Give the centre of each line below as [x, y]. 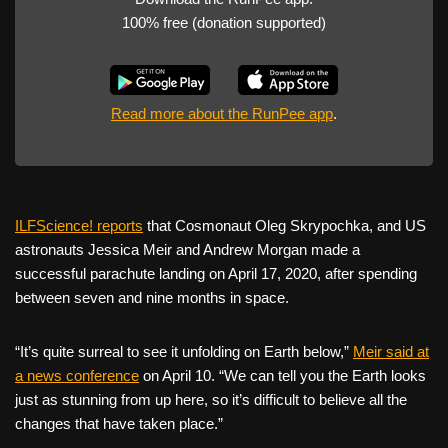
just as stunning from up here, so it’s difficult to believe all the [211, 400]
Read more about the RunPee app [222, 114]
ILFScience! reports [79, 226]
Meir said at [391, 352]
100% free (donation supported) [224, 23]
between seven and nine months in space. [152, 298]
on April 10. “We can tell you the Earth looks [282, 376]
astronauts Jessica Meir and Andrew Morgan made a [187, 250]
